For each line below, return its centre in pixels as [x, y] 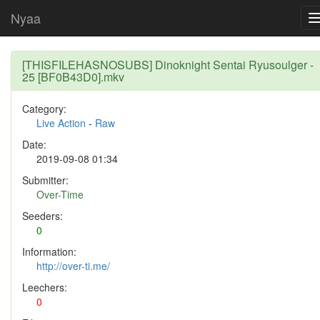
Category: [44, 109]
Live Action [61, 123]
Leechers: [45, 287]
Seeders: [42, 216]
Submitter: [45, 180]
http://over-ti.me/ [73, 266]
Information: [49, 251]
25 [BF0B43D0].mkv [73, 77]
